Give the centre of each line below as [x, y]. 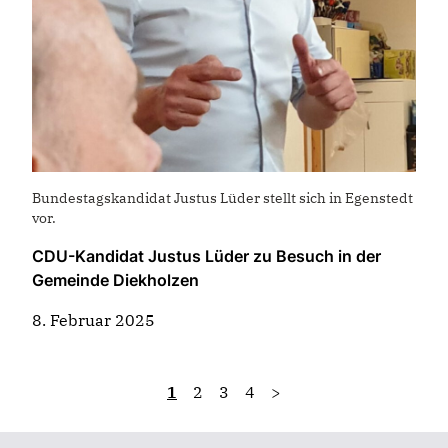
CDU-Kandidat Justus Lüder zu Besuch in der [206, 255]
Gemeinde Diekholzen [115, 279]
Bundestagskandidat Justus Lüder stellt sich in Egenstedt [222, 197]
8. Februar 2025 [93, 319]
